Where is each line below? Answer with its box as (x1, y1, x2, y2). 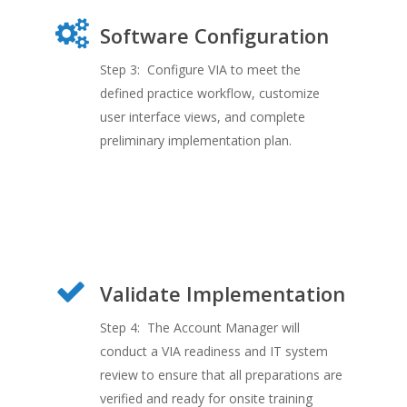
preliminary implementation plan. (99, 132, 292, 149)
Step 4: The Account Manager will (99, 319, 300, 336)
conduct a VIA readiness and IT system (99, 342, 328, 360)
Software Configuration (99, 22, 329, 49)
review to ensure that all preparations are (99, 366, 342, 383)
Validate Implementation (99, 280, 345, 307)
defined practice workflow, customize (99, 84, 320, 102)
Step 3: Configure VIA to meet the (99, 61, 301, 78)
